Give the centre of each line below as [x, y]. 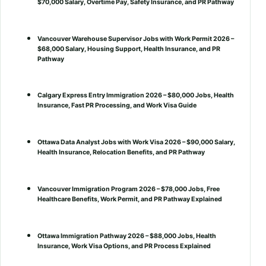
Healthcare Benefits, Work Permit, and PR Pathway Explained [130, 199]
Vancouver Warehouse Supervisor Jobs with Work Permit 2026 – [136, 39]
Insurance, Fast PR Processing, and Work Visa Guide [117, 106]
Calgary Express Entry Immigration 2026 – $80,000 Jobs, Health [136, 96]
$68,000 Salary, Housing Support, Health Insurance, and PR [129, 49]
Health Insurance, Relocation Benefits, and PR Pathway [121, 153]
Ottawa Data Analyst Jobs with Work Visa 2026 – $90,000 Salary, [136, 142]
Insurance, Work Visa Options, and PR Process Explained [124, 246]
